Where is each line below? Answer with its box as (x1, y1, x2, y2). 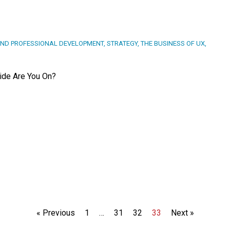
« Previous (36, 208, 75, 218)
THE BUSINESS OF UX (141, 40, 205, 48)
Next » (170, 208, 194, 218)
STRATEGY (107, 40, 138, 48)
